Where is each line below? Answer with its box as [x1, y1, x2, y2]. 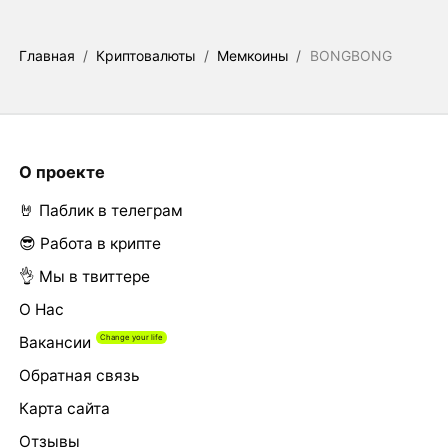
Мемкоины [217, 47, 289, 65]
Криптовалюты [96, 47, 196, 65]
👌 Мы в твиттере [18, 267, 150, 287]
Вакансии [18, 333, 91, 353]
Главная [18, 47, 75, 65]
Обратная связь [18, 366, 140, 386]
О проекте [18, 161, 105, 182]
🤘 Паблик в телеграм [18, 201, 183, 221]
